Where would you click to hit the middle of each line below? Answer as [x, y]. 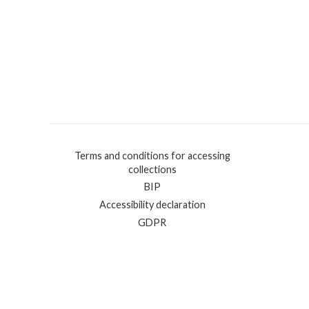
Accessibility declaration [152, 205]
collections [152, 169]
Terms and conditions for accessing [152, 155]
